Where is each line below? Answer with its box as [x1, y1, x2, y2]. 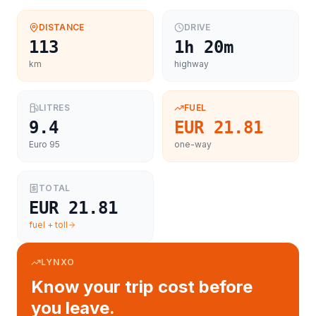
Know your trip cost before [31, 276, 253, 297]
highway [174, 59, 209, 69]
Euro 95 [29, 139, 60, 150]
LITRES [39, 102, 70, 113]
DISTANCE [39, 22, 85, 32]
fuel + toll [29, 219, 68, 230]
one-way [174, 139, 212, 150]
